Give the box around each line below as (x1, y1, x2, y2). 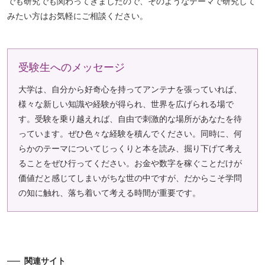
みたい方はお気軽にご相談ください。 (7, 11, 148, 21)
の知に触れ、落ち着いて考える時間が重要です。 (18, 188, 201, 198)
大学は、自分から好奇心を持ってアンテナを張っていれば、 (18, 85, 242, 95)
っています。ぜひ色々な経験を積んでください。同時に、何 (18, 129, 242, 139)
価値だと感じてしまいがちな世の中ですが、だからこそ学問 (18, 173, 242, 183)
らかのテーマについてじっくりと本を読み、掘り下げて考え (18, 144, 242, 154)
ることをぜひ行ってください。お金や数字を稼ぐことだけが (18, 159, 242, 169)
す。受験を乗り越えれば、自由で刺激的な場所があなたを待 (18, 114, 242, 124)
